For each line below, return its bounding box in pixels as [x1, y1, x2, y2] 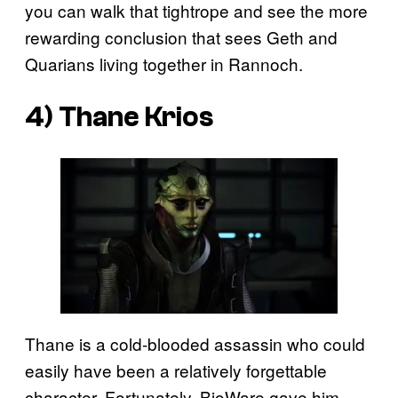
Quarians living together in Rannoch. [25, 51, 303, 76]
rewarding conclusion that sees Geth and [25, 24, 338, 49]
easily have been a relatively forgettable [25, 358, 327, 383]
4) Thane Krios [25, 101, 213, 134]
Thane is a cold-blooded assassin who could [25, 331, 365, 356]
